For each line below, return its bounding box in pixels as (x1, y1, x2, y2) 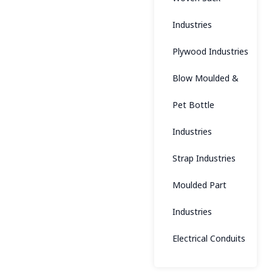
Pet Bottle (172, 99, 214, 110)
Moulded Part (172, 179, 226, 191)
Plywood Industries (172, 46, 248, 57)
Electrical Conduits (172, 233, 245, 244)
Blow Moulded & (172, 72, 239, 84)
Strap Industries (172, 152, 236, 164)
